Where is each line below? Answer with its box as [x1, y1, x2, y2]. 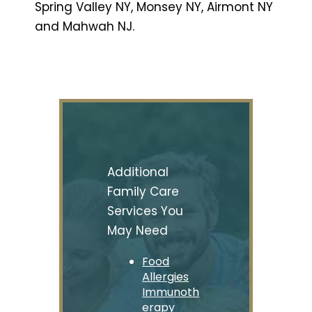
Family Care [107, 183, 180, 201]
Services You [107, 203, 184, 220]
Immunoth [142, 284, 200, 301]
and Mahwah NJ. [35, 17, 134, 35]
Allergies [142, 269, 189, 286]
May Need [107, 222, 169, 240]
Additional [107, 164, 169, 181]
